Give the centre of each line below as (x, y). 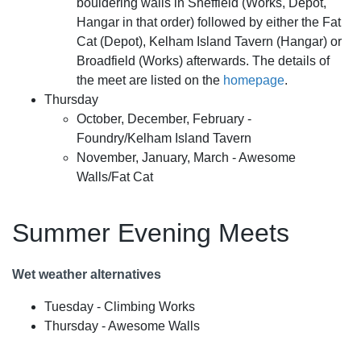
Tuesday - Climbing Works (120, 307)
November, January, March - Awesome (186, 158)
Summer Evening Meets (151, 232)
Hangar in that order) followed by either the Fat (209, 23)
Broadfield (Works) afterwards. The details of (203, 61)
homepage (254, 81)
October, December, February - (164, 119)
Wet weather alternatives (87, 275)
